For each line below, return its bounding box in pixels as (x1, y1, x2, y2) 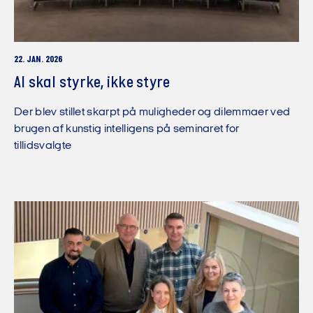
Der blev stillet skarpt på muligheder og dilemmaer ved (14, 106, 291, 118)
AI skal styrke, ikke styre (14, 74, 170, 92)
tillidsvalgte (14, 140, 72, 152)
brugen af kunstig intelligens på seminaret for (14, 123, 240, 135)
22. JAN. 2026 (14, 54, 62, 66)
